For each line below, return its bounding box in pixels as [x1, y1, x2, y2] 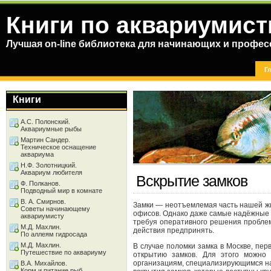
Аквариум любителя [21, 169, 82, 176]
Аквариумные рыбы [21, 125, 82, 132]
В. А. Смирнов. [21, 198, 66, 205]
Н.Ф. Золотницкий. [21, 162, 77, 169]
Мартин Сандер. [21, 136, 70, 143]
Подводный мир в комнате [21, 187, 102, 194]
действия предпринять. [133, 226, 214, 235]
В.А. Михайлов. [21, 260, 67, 267]
